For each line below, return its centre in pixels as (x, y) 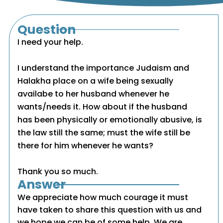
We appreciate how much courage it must (103, 198)
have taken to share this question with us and (110, 210)
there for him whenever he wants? (86, 146)
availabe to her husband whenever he (94, 94)
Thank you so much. (58, 172)
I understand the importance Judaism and (104, 68)
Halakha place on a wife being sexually (96, 81)
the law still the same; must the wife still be (104, 133)
